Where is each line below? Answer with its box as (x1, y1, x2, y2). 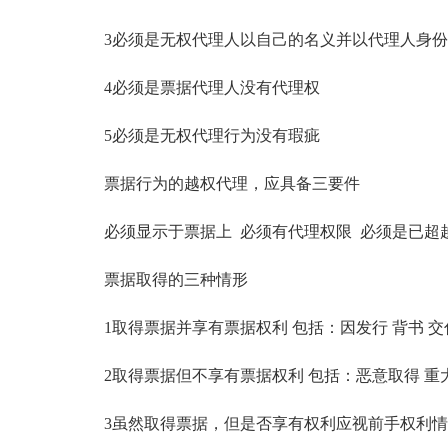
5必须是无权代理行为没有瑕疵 (72, 127, 320, 144)
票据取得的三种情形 (72, 271, 248, 288)
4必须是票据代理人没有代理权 (72, 79, 320, 96)
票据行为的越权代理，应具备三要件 (72, 175, 360, 192)
